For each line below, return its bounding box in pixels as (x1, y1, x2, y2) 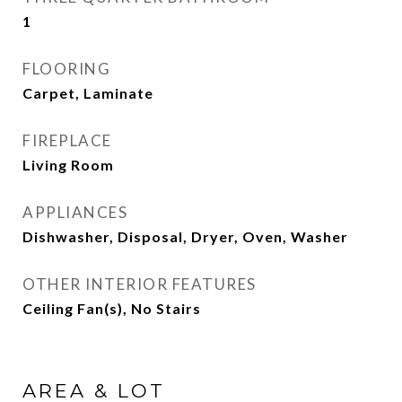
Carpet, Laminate (22, 84, 153, 101)
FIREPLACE (22, 131, 112, 150)
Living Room (22, 156, 114, 173)
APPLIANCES (22, 203, 127, 222)
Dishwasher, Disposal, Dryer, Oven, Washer (22, 228, 348, 245)
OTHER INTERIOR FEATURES (22, 275, 257, 293)
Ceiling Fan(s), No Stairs (22, 300, 201, 317)
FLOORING (22, 59, 110, 78)
